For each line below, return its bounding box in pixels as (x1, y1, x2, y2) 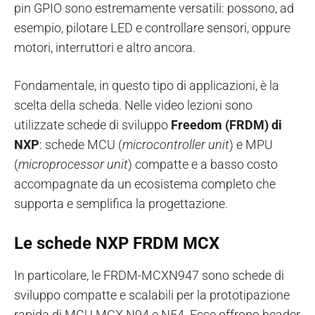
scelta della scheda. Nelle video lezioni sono (14, 97, 252, 112)
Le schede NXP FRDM (14, 233, 183, 253)
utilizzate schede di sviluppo (14, 117, 171, 132)
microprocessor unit (18, 156, 128, 172)
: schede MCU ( (39, 136, 122, 152)
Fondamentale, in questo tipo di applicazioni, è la (14, 77, 279, 93)
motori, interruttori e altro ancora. (14, 39, 195, 55)
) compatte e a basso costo (128, 156, 278, 172)
